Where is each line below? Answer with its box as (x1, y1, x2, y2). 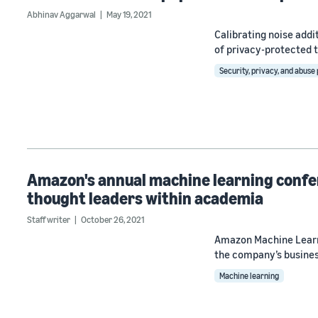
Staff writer (27, 214, 70, 226)
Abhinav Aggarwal (27, 9, 96, 21)
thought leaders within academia (27, 188, 263, 209)
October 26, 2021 (81, 214, 144, 226)
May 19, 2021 (106, 9, 151, 21)
